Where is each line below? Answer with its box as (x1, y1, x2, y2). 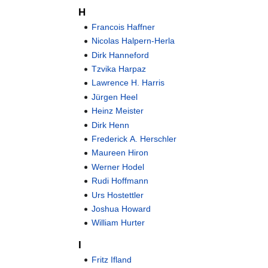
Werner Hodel (92, 162, 145, 172)
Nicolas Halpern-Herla (92, 36, 175, 46)
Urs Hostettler (92, 190, 144, 200)
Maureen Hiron (92, 148, 149, 158)
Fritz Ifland (92, 254, 132, 264)
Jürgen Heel (92, 92, 138, 102)
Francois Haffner (92, 22, 156, 32)
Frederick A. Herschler (92, 133, 177, 144)
